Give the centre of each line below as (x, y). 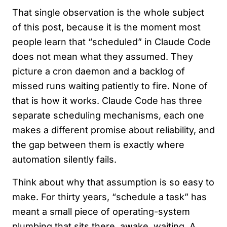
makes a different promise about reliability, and (113, 130)
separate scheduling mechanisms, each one (108, 115)
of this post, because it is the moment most (106, 27)
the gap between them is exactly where (98, 145)
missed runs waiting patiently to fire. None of (110, 86)
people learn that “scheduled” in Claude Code (111, 42)
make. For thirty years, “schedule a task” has (109, 197)
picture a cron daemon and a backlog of (99, 71)
